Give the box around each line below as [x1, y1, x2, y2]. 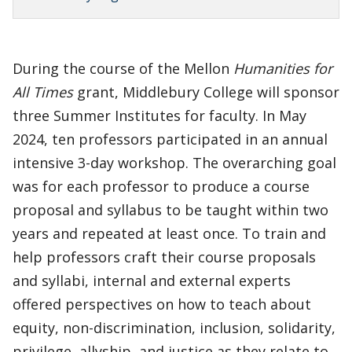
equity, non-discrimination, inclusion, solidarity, [13, 318, 335, 337]
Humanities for [233, 59, 332, 78]
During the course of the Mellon [13, 59, 233, 78]
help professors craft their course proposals [13, 247, 316, 266]
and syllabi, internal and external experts [13, 271, 291, 290]
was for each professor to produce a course [13, 177, 310, 196]
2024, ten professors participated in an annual [13, 130, 328, 148]
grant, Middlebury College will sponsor [73, 82, 339, 101]
